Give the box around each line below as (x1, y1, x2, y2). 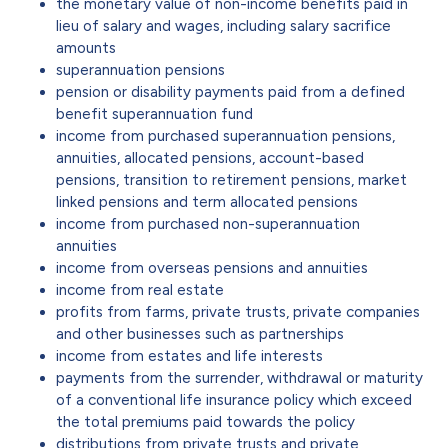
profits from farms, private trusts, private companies (56, 302, 420, 321)
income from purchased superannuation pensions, (56, 126, 395, 145)
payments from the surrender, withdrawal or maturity (56, 368, 423, 387)
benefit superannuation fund (56, 104, 253, 123)
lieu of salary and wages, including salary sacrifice (56, 16, 391, 35)
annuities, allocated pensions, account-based (56, 148, 364, 167)
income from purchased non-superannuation (56, 214, 360, 233)
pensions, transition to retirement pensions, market (56, 170, 407, 189)
